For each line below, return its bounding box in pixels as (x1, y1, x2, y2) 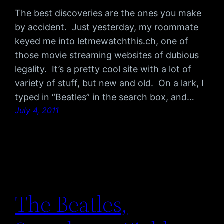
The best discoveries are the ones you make (15, 8, 202, 19)
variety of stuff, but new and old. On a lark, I (15, 78, 204, 89)
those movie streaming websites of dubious (15, 50, 199, 61)
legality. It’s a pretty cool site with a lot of (15, 64, 192, 75)
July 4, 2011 (15, 105, 59, 116)
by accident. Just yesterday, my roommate (15, 22, 199, 33)
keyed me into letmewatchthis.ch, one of (15, 36, 189, 47)
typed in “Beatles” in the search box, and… (15, 92, 195, 103)
